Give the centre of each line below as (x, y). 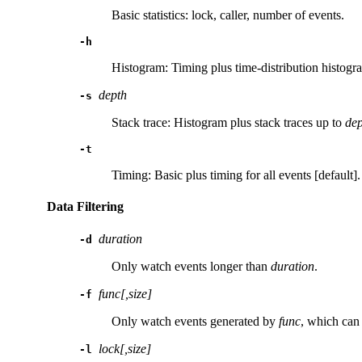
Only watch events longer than (191, 266)
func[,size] (125, 293)
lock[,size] (125, 348)
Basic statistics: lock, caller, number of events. (228, 15)
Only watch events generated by (195, 321)
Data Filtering (85, 207)
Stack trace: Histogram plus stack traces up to (228, 122)
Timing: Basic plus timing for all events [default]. (236, 175)
